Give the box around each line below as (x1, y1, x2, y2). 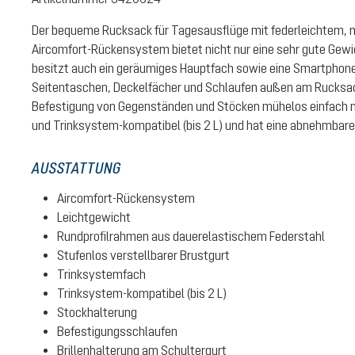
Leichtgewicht (57, 210, 131, 224)
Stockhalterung (57, 305, 137, 319)
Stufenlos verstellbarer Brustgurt (57, 248, 230, 262)
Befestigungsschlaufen (57, 324, 177, 338)
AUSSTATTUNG (32, 159, 121, 177)
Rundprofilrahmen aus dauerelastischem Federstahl (57, 229, 325, 243)
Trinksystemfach (57, 267, 146, 281)
